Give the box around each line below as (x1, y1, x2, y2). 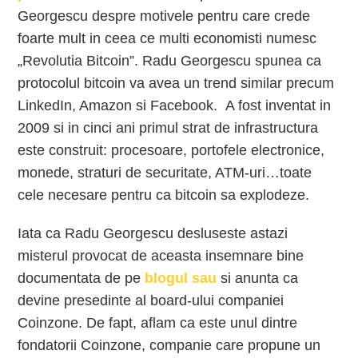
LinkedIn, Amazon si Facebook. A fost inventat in (18, 97, 332, 113)
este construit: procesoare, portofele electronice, (18, 142, 325, 158)
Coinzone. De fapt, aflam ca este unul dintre (18, 315, 298, 331)
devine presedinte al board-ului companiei (18, 292, 284, 308)
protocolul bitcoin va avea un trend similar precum (18, 75, 335, 91)
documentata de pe (18, 270, 145, 286)
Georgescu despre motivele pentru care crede (18, 8, 311, 24)
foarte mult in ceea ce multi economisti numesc (18, 30, 317, 46)
